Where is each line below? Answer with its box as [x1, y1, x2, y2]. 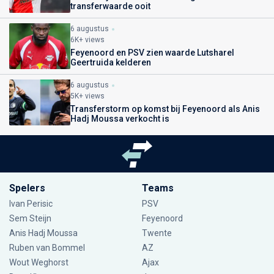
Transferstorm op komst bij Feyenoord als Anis [70, 103, 260, 114]
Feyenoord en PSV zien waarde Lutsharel [70, 47, 234, 57]
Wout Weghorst [9, 257, 68, 267]
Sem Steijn [9, 213, 53, 223]
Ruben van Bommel [9, 243, 85, 253]
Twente [141, 228, 172, 238]
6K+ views [70, 35, 105, 44]
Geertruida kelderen [70, 57, 151, 67]
